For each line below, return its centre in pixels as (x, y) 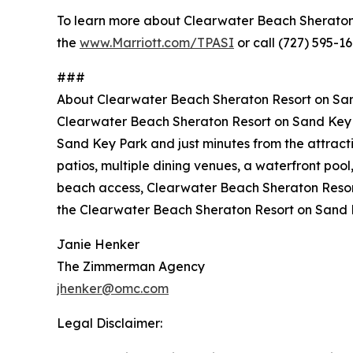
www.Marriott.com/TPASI (157, 43)
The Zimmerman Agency (131, 267)
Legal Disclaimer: (110, 323)
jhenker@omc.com (113, 289)
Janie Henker (98, 245)
